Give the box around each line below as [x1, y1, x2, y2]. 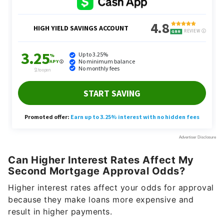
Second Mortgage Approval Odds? [8, 165, 185, 177]
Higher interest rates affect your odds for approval [8, 182, 214, 193]
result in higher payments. [8, 206, 112, 217]
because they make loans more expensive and [8, 194, 193, 205]
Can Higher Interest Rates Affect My [8, 154, 194, 166]
